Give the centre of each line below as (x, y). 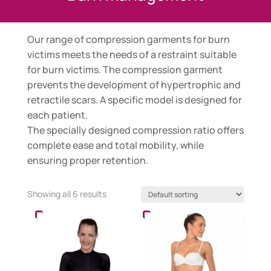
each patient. (57, 115)
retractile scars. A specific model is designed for (134, 100)
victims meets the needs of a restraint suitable (132, 54)
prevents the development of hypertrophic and (134, 84)
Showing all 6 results (67, 194)
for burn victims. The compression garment (125, 69)
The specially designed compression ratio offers (135, 130)
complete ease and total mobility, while (115, 145)
